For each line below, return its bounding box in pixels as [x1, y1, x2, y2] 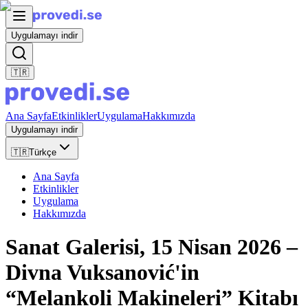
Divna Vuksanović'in [5, 260, 199, 285]
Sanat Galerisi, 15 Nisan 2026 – [5, 234, 298, 260]
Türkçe [29, 147, 56, 157]
